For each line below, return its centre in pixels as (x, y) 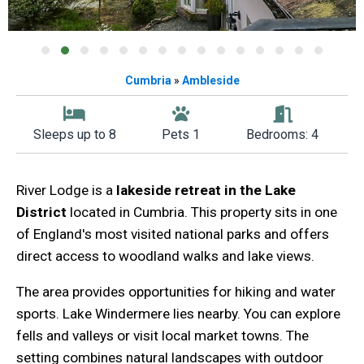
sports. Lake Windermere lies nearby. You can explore (178, 314)
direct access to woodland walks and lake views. (165, 256)
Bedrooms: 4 (283, 134)
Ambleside (210, 80)
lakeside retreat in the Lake (206, 190)
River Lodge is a (66, 190)
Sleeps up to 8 (74, 134)
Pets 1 (181, 134)
